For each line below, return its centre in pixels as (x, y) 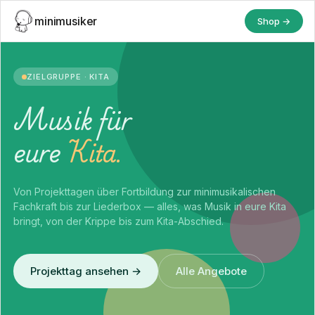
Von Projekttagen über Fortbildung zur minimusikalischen (144, 192)
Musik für (72, 119)
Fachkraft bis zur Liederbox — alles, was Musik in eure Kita (150, 206)
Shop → (274, 21)
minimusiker (66, 21)
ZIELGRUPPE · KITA (68, 77)
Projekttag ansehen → (86, 271)
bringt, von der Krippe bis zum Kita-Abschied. (118, 221)
